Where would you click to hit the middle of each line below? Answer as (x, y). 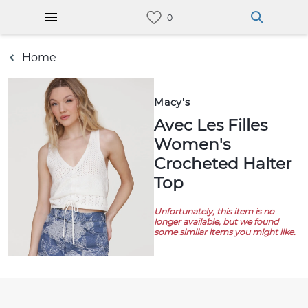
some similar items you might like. (225, 232)
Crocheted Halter (223, 164)
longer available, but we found (216, 222)
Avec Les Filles (159, 125)
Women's (192, 144)
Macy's (172, 102)
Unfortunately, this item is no (214, 211)
